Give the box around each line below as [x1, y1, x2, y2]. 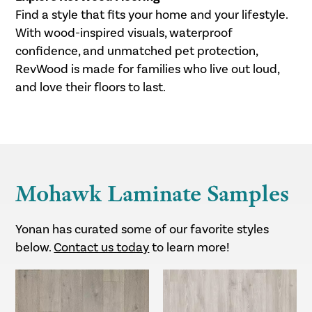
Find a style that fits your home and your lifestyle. [15, 6, 288, 23]
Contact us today [54, 239, 150, 256]
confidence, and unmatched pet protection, [15, 42, 258, 59]
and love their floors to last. [15, 79, 166, 95]
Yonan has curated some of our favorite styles [15, 221, 270, 237]
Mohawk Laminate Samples [15, 178, 290, 208]
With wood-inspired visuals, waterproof [15, 24, 233, 41]
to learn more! [149, 239, 230, 256]
